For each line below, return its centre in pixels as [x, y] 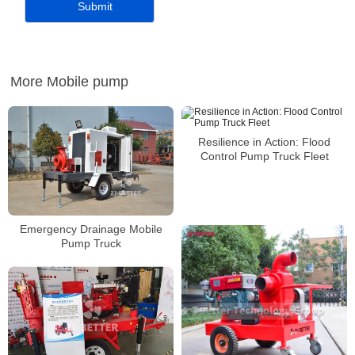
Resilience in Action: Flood [264, 142]
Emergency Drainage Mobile [91, 229]
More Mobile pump [69, 82]
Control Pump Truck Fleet [264, 156]
